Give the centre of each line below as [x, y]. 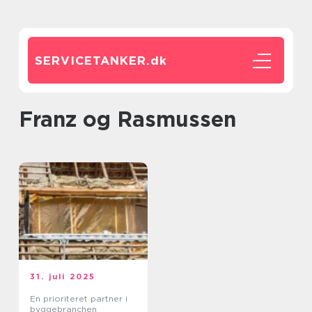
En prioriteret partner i [79, 298]
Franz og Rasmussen [134, 119]
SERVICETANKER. [93, 61]
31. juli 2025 [63, 276]
